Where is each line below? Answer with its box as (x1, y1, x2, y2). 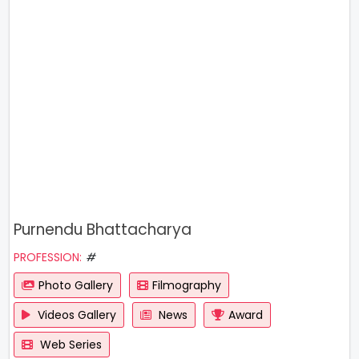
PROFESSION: (14, 249, 82, 265)
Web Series (37, 337, 102, 353)
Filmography (152, 277, 221, 293)
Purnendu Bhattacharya (14, 219, 192, 240)
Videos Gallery (34, 307, 116, 323)
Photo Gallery (38, 277, 113, 293)
